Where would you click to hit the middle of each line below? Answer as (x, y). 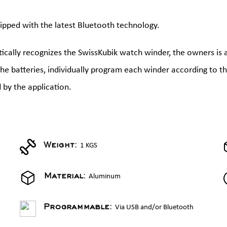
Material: (66, 177)
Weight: (62, 146)
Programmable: (79, 208)
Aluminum (105, 177)
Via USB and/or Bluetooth (154, 207)
